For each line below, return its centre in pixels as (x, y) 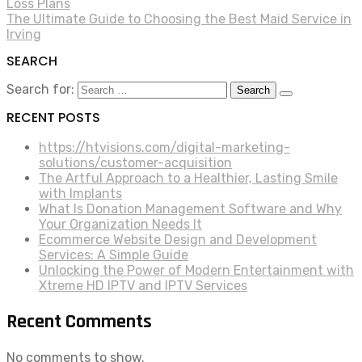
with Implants (80, 193)
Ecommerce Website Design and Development (178, 239)
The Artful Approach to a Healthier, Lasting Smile (188, 178)
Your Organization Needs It (120, 224)
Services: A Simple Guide (114, 255)
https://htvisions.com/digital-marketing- (164, 147)
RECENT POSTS (53, 117)
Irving (24, 35)
